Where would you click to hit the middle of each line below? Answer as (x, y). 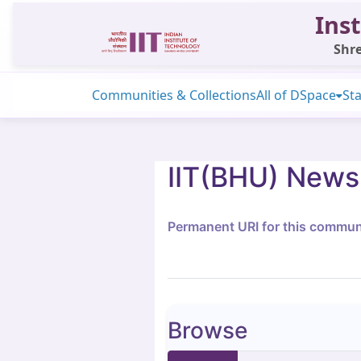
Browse (207, 330)
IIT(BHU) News (263, 177)
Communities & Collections (174, 95)
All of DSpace (296, 95)
